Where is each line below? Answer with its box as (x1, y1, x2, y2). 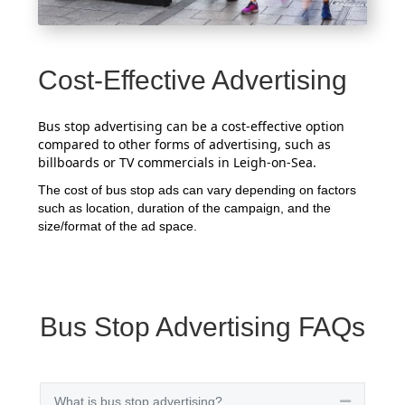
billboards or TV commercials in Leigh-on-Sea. (38, 153, 317, 171)
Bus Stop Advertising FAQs (40, 311, 365, 342)
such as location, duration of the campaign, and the (38, 200, 332, 215)
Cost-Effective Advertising (38, 64, 348, 95)
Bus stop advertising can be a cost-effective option (38, 117, 345, 135)
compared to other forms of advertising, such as (38, 135, 332, 153)
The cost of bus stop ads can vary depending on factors (38, 182, 357, 197)
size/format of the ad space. (38, 218, 198, 233)
